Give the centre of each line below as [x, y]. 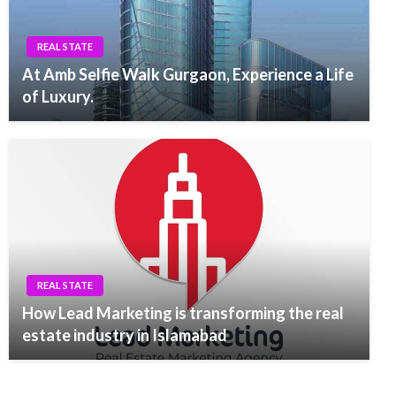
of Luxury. [58, 96]
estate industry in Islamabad [125, 335]
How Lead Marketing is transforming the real [183, 313]
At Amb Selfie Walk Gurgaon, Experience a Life [188, 74]
